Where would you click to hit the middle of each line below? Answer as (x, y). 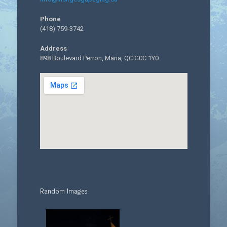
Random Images (64, 192)
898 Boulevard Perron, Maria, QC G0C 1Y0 (99, 58)
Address (53, 48)
